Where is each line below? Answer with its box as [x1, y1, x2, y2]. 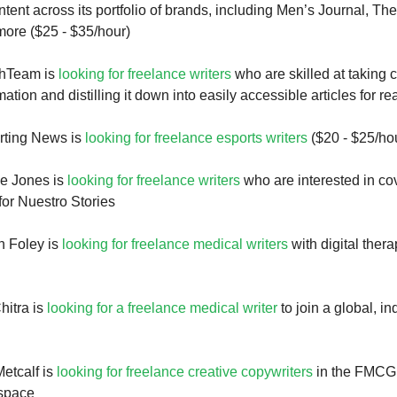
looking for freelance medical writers [62, 237, 288, 252]
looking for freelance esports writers [85, 130, 307, 145]
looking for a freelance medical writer [47, 300, 277, 315]
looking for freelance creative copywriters [57, 364, 313, 379]
